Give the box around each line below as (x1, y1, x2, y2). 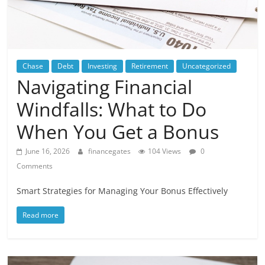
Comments (17, 160, 53, 171)
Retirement (131, 60, 169, 71)
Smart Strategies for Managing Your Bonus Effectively (17, 185, 228, 196)
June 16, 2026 (25, 146, 70, 156)
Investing (88, 60, 118, 71)
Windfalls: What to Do (17, 96, 207, 122)
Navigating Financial (17, 73, 193, 99)
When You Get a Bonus (17, 118, 219, 144)
